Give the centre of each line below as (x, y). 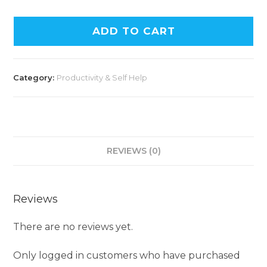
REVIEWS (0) (133, 150)
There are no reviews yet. (73, 226)
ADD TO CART (133, 31)
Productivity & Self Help (102, 77)
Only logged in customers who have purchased (127, 255)
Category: (35, 77)
